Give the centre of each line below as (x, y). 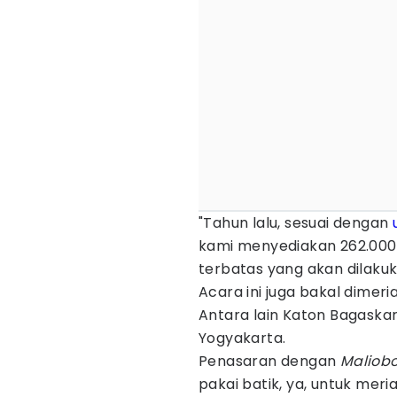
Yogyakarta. (242, 338)
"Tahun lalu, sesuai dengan (296, 223)
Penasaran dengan (269, 361)
